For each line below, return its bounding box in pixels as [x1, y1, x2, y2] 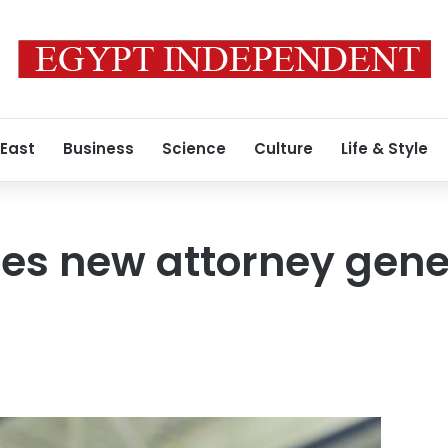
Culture [254, 138, 313, 159]
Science [162, 138, 226, 159]
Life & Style [341, 138, 428, 159]
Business [63, 138, 134, 159]
